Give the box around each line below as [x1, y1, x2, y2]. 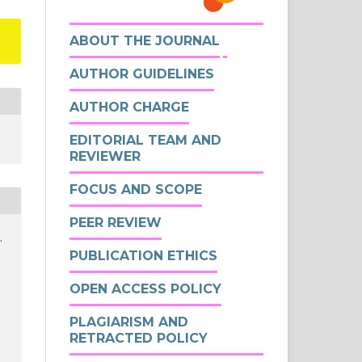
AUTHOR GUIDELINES [69, 65, 214, 82]
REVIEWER [69, 148, 141, 164]
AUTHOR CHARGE [69, 99, 189, 115]
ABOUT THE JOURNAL [69, 32, 220, 48]
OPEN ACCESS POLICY [69, 280, 221, 297]
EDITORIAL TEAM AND [69, 132, 221, 148]
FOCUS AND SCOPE [69, 181, 202, 197]
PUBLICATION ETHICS [69, 247, 217, 263]
